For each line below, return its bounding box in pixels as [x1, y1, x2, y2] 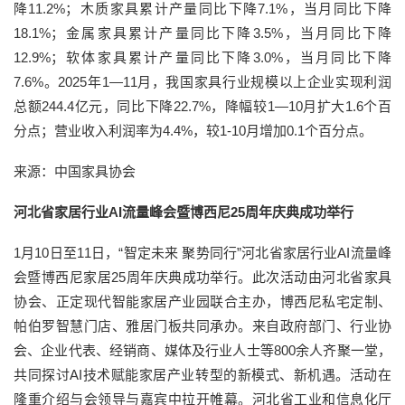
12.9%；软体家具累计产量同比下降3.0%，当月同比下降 [14, 50, 391, 66]
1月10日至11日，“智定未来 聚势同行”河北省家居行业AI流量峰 [14, 245, 391, 261]
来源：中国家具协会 [14, 164, 136, 180]
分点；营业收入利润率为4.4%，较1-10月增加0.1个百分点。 [14, 123, 372, 139]
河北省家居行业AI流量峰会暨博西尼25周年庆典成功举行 [14, 204, 353, 221]
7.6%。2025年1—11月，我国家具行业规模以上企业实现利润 [14, 74, 391, 90]
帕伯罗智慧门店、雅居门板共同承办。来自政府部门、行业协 [14, 318, 391, 334]
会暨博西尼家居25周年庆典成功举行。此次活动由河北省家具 [14, 269, 391, 286]
